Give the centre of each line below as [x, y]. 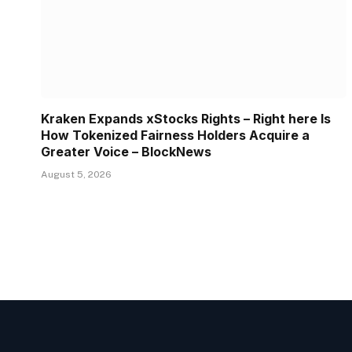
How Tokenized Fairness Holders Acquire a [175, 135]
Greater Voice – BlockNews [126, 151]
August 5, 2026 [76, 174]
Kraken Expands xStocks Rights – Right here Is [186, 118]
